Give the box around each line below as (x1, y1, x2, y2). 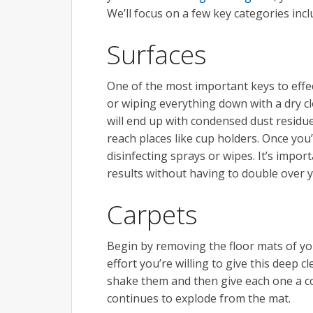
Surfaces (107, 36, 207, 72)
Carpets (107, 196, 198, 232)
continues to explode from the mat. (107, 290, 291, 306)
